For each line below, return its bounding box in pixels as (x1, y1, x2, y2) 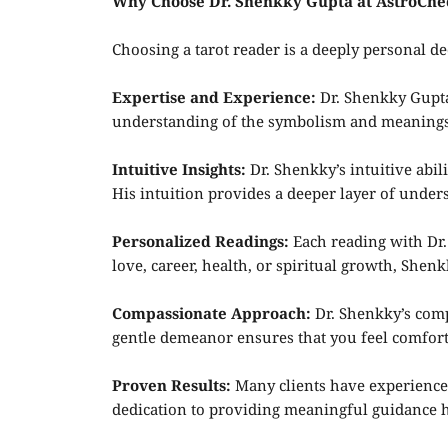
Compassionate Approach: (112, 306, 315, 324)
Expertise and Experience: (112, 90, 316, 108)
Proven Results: (112, 378, 231, 396)
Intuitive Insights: (112, 162, 246, 180)
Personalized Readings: (112, 234, 289, 252)
